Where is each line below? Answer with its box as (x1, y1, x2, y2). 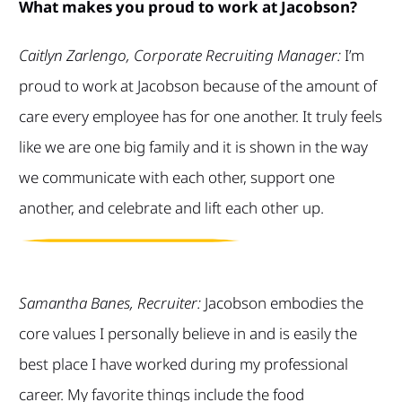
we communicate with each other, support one (18, 167, 335, 188)
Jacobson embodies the (200, 293, 363, 314)
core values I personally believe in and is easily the (18, 323, 357, 345)
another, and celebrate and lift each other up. (18, 197, 324, 219)
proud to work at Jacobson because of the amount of (18, 75, 377, 97)
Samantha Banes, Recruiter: (18, 293, 201, 314)
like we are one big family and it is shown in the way (18, 136, 368, 158)
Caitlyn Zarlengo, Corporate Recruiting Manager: (18, 45, 341, 66)
